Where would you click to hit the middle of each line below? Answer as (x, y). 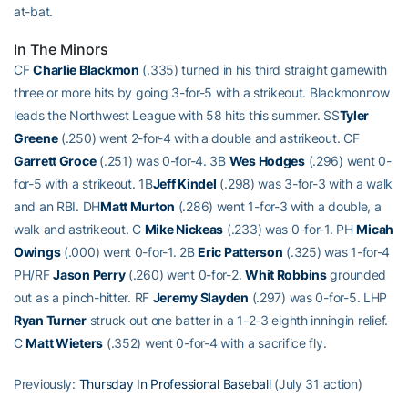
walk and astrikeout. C (79, 229)
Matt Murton (138, 206)
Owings (37, 251)
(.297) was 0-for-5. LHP (318, 297)
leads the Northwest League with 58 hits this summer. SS (177, 115)
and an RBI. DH (57, 206)
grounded (357, 274)
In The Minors (61, 49)
